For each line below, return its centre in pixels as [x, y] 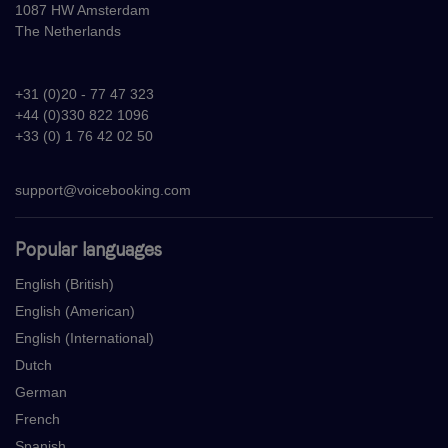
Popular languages [88, 249]
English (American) [75, 310]
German [41, 391]
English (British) [64, 283]
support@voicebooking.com [103, 189]
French [37, 418]
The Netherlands [68, 30]
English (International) [84, 337]
